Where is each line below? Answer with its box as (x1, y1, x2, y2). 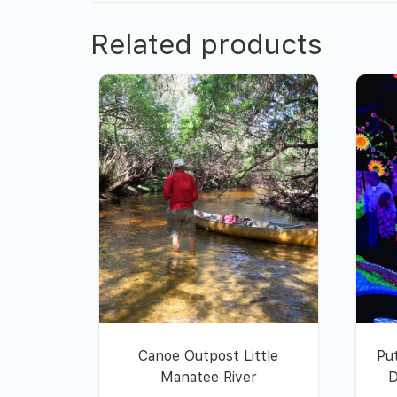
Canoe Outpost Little (138, 347, 279, 365)
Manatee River (160, 369, 257, 386)
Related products (90, 27, 323, 62)
